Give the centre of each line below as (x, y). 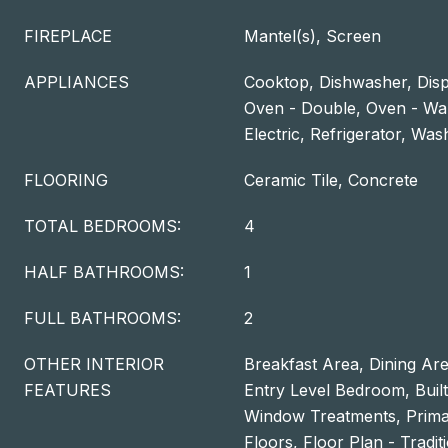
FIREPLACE (68, 36)
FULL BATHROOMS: (102, 318)
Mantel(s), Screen (312, 36)
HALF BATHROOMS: (104, 272)
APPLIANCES (76, 82)
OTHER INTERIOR (94, 364)
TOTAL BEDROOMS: (102, 226)
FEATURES (67, 390)
